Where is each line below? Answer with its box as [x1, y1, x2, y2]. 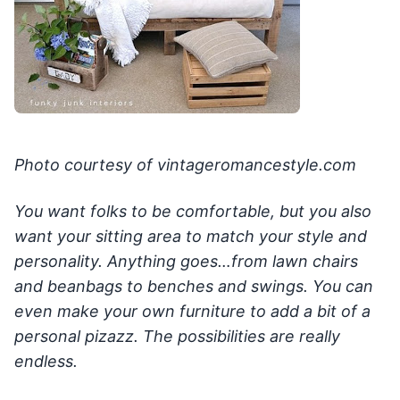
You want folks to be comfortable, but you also [14, 202, 371, 221]
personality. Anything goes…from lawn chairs [14, 252, 358, 271]
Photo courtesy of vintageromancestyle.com [14, 155, 356, 175]
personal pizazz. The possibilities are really [14, 327, 340, 346]
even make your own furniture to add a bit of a [14, 302, 371, 321]
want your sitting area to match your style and [14, 227, 367, 246]
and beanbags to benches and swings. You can [14, 277, 373, 296]
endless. [14, 352, 78, 371]
